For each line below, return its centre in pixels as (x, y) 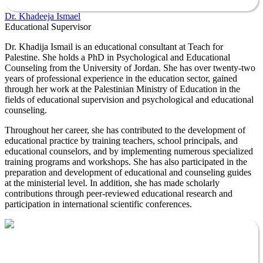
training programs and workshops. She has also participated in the (126, 161)
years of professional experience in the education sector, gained (121, 78)
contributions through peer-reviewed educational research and (119, 193)
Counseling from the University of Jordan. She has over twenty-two (130, 68)
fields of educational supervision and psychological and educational (129, 99)
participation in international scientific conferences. (98, 204)
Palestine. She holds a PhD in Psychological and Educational (117, 57)
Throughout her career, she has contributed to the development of (125, 130)
